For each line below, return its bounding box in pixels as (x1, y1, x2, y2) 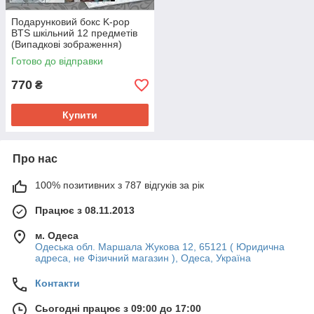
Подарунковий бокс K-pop (11, 16, 130, 27)
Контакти (35, 278, 80, 289)
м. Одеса (35, 230, 78, 241)
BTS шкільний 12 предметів (11, 27, 137, 39)
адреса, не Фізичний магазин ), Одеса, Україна (35, 252, 251, 264)
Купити (62, 109, 97, 121)
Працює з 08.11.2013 (35, 205, 135, 216)
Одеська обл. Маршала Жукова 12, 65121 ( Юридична (35, 241, 285, 252)
